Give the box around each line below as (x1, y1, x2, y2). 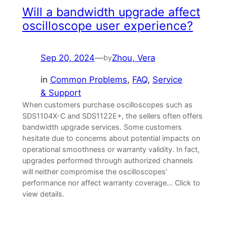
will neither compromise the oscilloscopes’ (22, 167, 167, 176)
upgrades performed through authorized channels (22, 156, 193, 165)
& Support (40, 87, 81, 98)
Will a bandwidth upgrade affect (22, 5, 200, 19)
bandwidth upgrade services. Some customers (22, 122, 182, 131)
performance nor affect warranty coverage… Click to (22, 178, 200, 187)
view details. (22, 189, 64, 198)
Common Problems (50, 74, 127, 85)
